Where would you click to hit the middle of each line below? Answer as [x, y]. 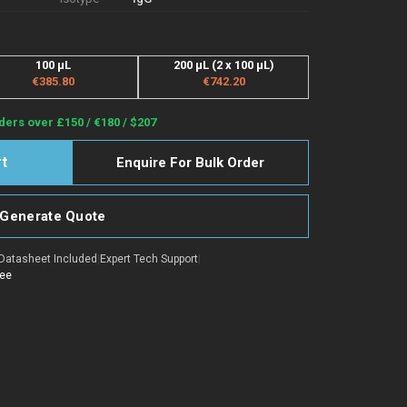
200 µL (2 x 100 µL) [223, 65]
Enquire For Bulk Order [190, 162]
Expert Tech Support [149, 258]
